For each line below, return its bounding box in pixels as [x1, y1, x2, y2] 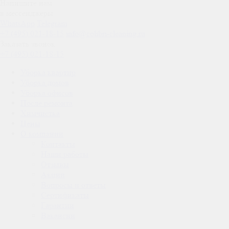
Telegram [37, 18, 67, 28]
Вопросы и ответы [41, 180, 106, 190]
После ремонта [20, 98, 73, 108]
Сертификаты [41, 190, 89, 200]
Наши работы [41, 149, 88, 159]
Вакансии [41, 211, 75, 220]
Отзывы [41, 159, 69, 169]
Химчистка [20, 108, 60, 118]
